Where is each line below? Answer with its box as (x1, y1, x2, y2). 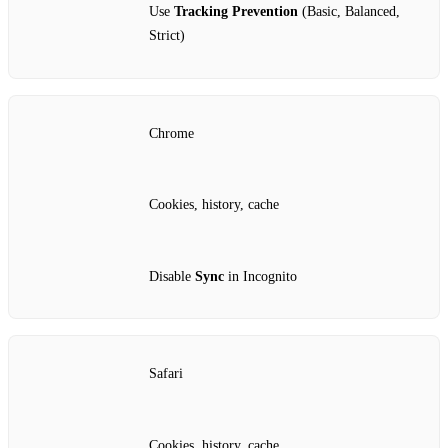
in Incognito (224, 268, 297, 284)
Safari (149, 366, 183, 382)
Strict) (149, 28, 185, 44)
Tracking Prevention (174, 4, 298, 20)
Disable (149, 268, 195, 284)
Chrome (149, 125, 194, 141)
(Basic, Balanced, (298, 4, 400, 20)
